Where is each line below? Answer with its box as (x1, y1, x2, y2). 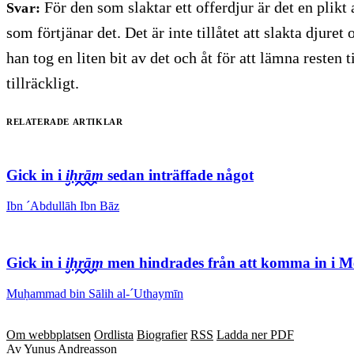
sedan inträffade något (104, 166, 254, 183)
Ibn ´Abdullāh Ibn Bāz (6, 198, 119, 213)
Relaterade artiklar (6, 114, 123, 127)
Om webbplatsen (6, 328, 91, 342)
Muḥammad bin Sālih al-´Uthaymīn (6, 287, 183, 301)
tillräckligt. (6, 73, 79, 92)
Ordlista (94, 328, 134, 342)
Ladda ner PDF (217, 328, 294, 342)
